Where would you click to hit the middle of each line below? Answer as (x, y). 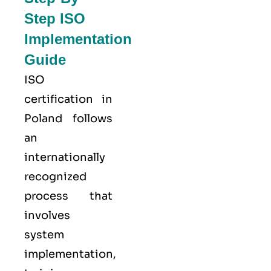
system (44, 234)
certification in (68, 99)
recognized (55, 176)
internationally (65, 157)
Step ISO (55, 18)
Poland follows (68, 118)
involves (47, 215)
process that (68, 196)
